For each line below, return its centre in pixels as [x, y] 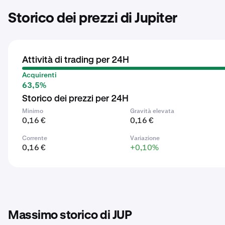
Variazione [145, 138]
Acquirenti [39, 75]
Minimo [33, 111]
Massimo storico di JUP [70, 215]
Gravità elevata [152, 111]
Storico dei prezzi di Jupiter [93, 19]
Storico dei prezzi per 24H [75, 99]
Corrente [35, 138]
